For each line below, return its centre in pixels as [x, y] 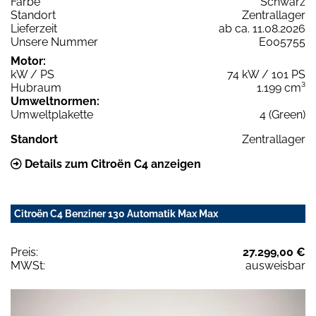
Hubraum [36, 87]
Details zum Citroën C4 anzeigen [111, 164]
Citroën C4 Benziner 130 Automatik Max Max [116, 213]
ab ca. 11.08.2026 [262, 28]
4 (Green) [282, 114]
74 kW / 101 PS [266, 74]
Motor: [28, 61]
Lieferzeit [34, 28]
